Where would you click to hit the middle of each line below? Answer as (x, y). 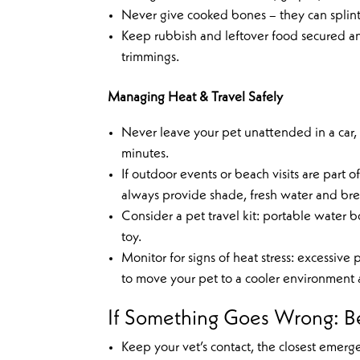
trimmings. (151, 58)
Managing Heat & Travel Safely (196, 98)
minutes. (145, 154)
